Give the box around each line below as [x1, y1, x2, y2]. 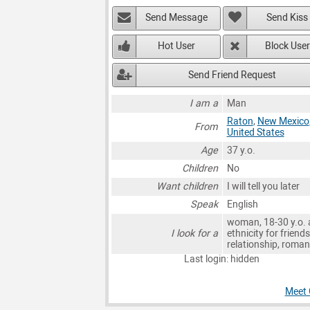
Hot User [158, 40, 196, 53]
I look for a [171, 228, 219, 240]
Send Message [145, 12, 208, 24]
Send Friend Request [188, 69, 276, 81]
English [226, 199, 258, 211]
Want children [156, 181, 219, 193]
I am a [190, 98, 219, 110]
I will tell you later [226, 181, 300, 193]
